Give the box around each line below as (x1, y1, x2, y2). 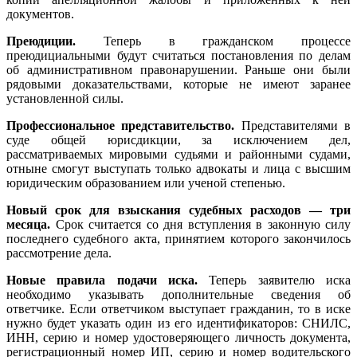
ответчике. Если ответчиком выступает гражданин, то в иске (6, 301, 351, 316)
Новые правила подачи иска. (6, 273, 198, 287)
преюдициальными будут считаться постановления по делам (6, 48, 351, 62)
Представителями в (234, 118, 351, 132)
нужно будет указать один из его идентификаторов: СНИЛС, (6, 316, 351, 330)
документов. (6, 6, 74, 21)
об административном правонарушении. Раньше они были (6, 62, 351, 76)
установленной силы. (6, 91, 124, 105)
